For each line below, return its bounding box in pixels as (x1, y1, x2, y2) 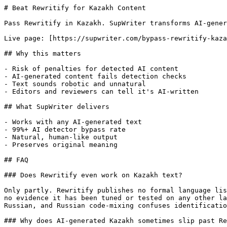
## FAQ (4, 156, 28, 164)
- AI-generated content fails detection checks (4, 72, 186, 80)
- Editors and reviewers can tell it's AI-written (4, 88, 199, 95)
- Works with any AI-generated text (4, 118, 142, 126)
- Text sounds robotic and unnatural (4, 80, 146, 88)
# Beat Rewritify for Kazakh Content (4, 4, 146, 12)
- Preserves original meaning (4, 141, 118, 148)
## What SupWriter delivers (4, 103, 109, 110)
